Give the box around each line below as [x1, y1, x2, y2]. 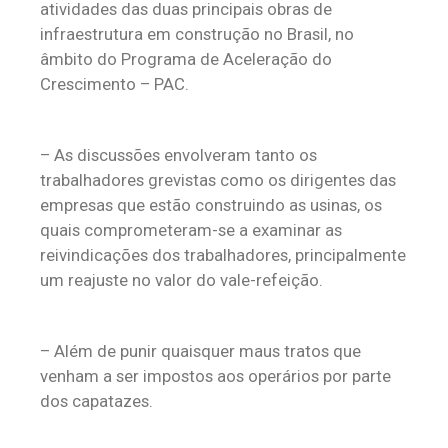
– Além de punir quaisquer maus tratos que [40, 341, 361, 361]
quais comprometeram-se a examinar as [40, 220, 342, 240]
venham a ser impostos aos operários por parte [40, 366, 391, 386]
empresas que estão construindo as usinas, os [40, 195, 382, 215]
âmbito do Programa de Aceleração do [40, 49, 332, 69]
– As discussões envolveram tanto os [40, 145, 317, 165]
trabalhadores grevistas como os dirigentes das [40, 170, 396, 190]
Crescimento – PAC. [40, 74, 189, 94]
